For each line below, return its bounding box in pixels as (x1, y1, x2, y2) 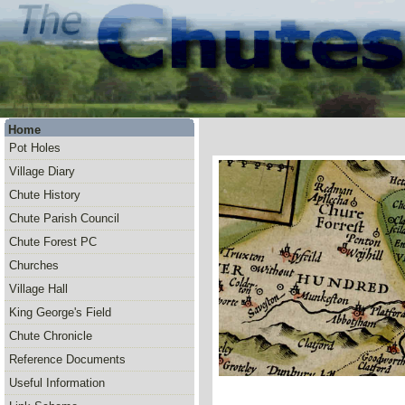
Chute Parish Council (9, 212, 119, 225)
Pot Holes (9, 141, 61, 155)
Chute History (9, 188, 80, 202)
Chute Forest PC (9, 235, 97, 249)
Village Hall (9, 282, 68, 296)
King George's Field (9, 306, 111, 319)
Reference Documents (9, 353, 126, 366)
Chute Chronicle (9, 329, 92, 343)
